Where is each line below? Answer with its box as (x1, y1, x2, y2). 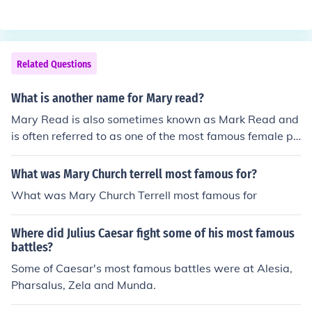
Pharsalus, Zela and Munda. (11, 278, 156, 292)
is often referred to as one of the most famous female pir (11, 129, 300, 143)
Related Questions (17, 58, 91, 70)
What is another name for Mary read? (11, 91, 204, 106)
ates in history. (11, 146, 86, 159)
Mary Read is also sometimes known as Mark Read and (11, 112, 299, 126)
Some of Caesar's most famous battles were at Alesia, (11, 261, 292, 275)
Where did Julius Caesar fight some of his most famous (11, 226, 295, 241)
